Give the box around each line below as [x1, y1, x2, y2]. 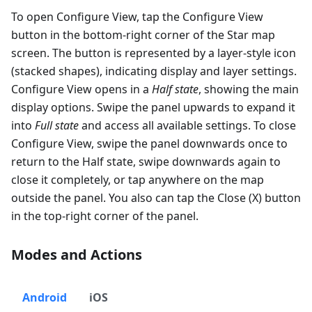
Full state [35, 118, 79, 134]
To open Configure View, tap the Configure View [11, 9, 263, 25]
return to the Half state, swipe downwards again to [11, 154, 281, 170]
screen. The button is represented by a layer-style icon [11, 45, 296, 61]
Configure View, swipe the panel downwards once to [11, 136, 288, 152]
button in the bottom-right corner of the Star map [11, 27, 275, 43]
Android [22, 290, 67, 306]
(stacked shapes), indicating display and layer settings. [11, 63, 297, 79]
